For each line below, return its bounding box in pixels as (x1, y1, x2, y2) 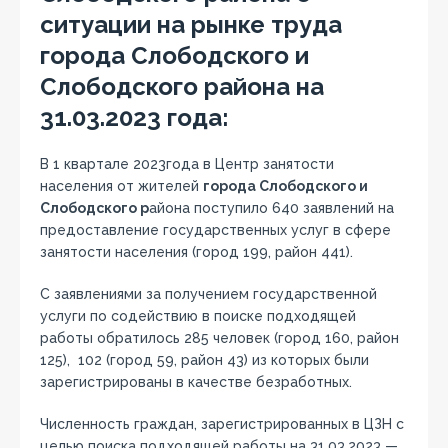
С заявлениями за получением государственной (40, 286, 377, 302)
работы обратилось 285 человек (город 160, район (40, 330, 399, 346)
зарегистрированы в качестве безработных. (40, 374, 352, 390)
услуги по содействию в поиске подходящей (40, 308, 356, 324)
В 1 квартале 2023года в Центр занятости (40, 156, 334, 172)
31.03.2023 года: (40, 103, 229, 132)
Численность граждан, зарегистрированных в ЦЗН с (40, 416, 404, 432)
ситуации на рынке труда (40, 10, 342, 39)
